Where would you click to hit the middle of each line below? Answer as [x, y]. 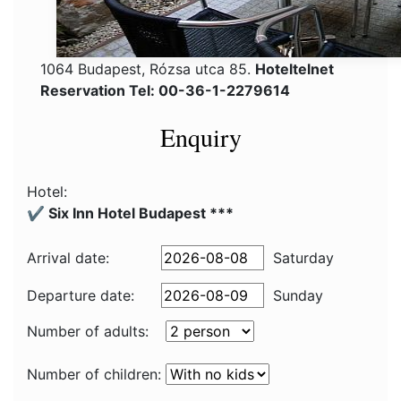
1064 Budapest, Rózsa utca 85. [148, 69]
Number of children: [94, 374]
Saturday [303, 258]
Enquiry [200, 137]
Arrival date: [68, 258]
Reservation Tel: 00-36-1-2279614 [165, 90]
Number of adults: [88, 331]
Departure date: [81, 295]
